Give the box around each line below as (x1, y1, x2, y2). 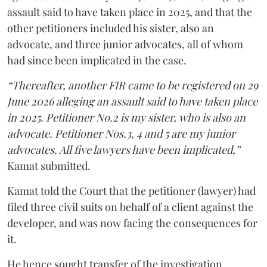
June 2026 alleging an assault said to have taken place (7, 94, 257, 108)
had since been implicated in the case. (7, 53, 187, 67)
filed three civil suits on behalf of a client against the (7, 200, 253, 214)
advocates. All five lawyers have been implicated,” (7, 142, 240, 157)
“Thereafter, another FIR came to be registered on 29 (7, 78, 258, 92)
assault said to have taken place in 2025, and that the (7, 5, 252, 19)
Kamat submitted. (7, 159, 91, 173)
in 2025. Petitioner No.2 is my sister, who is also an (7, 110, 246, 125)
